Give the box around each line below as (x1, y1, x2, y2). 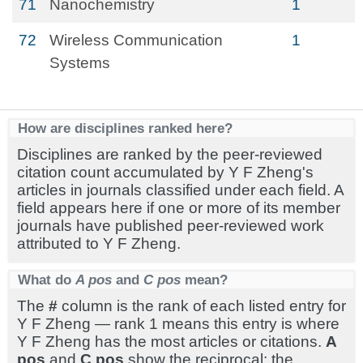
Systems (49, 54, 110, 71)
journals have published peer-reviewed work (17, 217, 324, 234)
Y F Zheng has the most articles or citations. (17, 333, 326, 350)
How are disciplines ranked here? (18, 120, 233, 136)
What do (18, 271, 75, 288)
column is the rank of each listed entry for (58, 297, 346, 314)
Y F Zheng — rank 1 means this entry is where (17, 315, 340, 332)
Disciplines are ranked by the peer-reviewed (17, 146, 322, 163)
